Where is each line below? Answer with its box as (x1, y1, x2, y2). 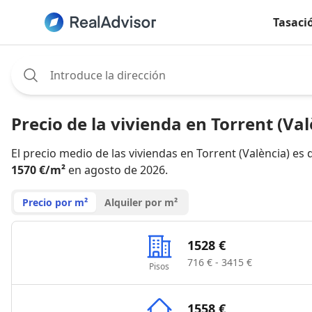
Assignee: (10, 56, 61, 71)
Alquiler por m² (104, 196, 178, 209)
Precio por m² (22, 196, 88, 209)
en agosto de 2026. (65, 162, 168, 178)
